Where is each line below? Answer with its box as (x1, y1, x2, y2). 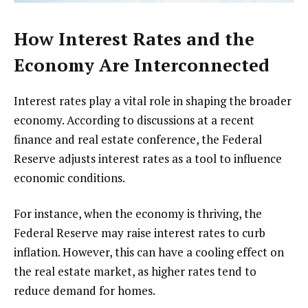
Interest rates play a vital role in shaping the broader (14, 93, 291, 109)
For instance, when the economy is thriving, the (14, 206, 262, 222)
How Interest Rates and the (14, 27, 254, 51)
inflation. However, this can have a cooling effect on (14, 244, 284, 261)
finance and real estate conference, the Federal (14, 131, 262, 148)
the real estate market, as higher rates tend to (14, 263, 256, 280)
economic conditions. (14, 170, 125, 186)
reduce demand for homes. (14, 283, 155, 299)
